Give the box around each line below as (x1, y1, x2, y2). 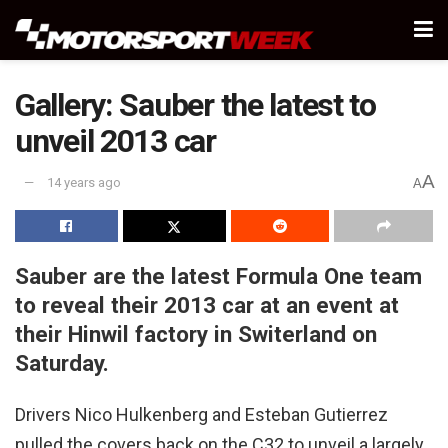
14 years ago (47, 175, 121, 191)
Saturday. (15, 349, 109, 376)
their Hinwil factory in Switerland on (15, 320, 377, 347)
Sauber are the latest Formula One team (15, 262, 422, 289)
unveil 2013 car (15, 122, 216, 160)
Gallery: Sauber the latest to (15, 86, 376, 124)
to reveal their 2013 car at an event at (15, 291, 399, 318)
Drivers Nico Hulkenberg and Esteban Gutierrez (15, 404, 388, 426)
